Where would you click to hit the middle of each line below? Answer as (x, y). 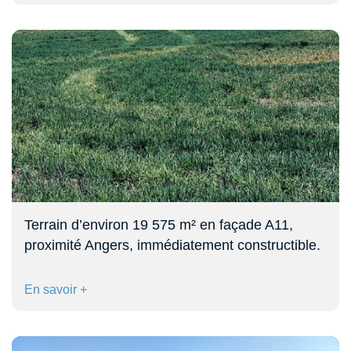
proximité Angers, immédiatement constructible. (172, 245)
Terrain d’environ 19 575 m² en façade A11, (159, 224)
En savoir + (56, 289)
